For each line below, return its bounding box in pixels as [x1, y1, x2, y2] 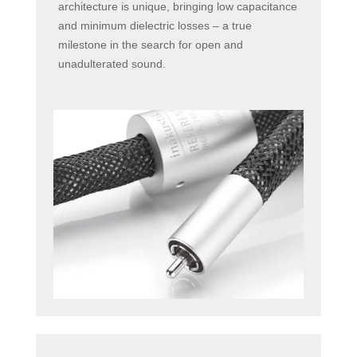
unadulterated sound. [57, 57, 166, 71]
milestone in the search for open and [57, 38, 243, 52]
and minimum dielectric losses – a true [57, 19, 252, 33]
